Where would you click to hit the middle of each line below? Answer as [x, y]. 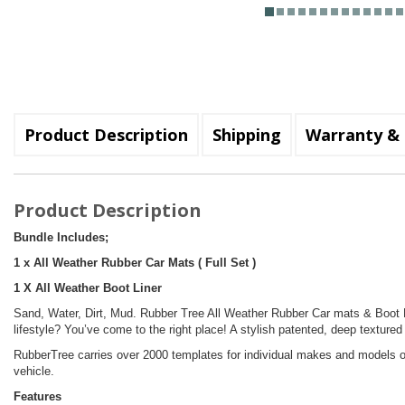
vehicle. [34, 372]
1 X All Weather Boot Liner [88, 288]
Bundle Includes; [61, 238]
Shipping [247, 135]
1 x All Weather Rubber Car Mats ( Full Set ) [135, 263]
